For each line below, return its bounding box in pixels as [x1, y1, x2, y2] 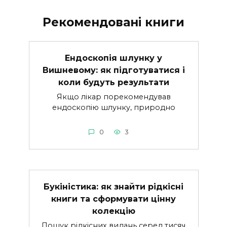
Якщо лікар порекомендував [56, 92, 171, 101]
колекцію [92, 206, 135, 216]
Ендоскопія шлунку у [65, 53, 162, 63]
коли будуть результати [58, 77, 169, 87]
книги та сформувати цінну [51, 194, 176, 204]
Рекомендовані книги [43, 15, 184, 30]
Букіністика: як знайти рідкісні [44, 181, 183, 192]
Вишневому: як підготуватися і [42, 65, 185, 75]
